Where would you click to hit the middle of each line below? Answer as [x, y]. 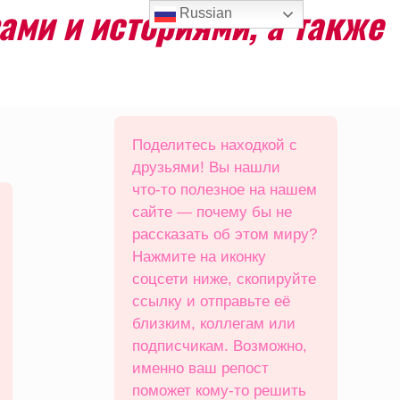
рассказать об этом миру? [225, 234]
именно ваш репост [200, 368]
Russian [204, 13]
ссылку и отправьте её [211, 301]
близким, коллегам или [214, 324]
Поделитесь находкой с [215, 145]
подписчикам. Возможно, [220, 346]
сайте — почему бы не [212, 212]
